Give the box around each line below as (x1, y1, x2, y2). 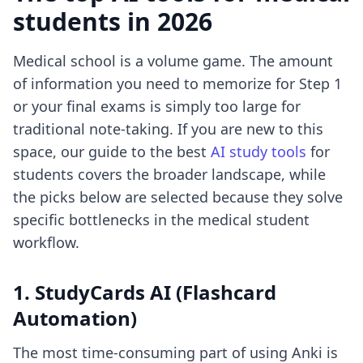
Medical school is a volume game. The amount (13, 51, 333, 70)
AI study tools (211, 142, 306, 161)
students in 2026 (13, 5, 212, 38)
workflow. (13, 233, 79, 252)
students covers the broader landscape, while (13, 164, 326, 184)
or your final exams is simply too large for (13, 96, 301, 116)
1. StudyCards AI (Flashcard (13, 279, 276, 305)
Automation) (13, 305, 137, 331)
